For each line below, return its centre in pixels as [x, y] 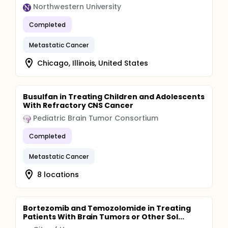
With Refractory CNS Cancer [78, 105]
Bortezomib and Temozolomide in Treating [107, 208]
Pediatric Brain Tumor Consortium [96, 118]
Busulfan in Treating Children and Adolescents [114, 97]
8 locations [58, 174]
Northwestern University [77, 7]
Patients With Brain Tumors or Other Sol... [104, 217]
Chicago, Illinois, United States [93, 63]
